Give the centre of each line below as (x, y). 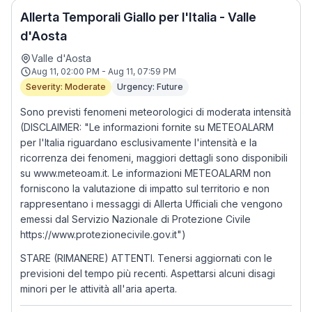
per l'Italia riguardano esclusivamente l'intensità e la (139, 142)
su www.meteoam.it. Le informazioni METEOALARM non (146, 173)
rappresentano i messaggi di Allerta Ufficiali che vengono (151, 204)
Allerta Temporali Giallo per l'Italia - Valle (138, 17)
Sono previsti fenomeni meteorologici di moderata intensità (156, 112)
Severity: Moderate (66, 87)
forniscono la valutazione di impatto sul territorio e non (145, 188)
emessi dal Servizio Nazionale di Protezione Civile (135, 219)
